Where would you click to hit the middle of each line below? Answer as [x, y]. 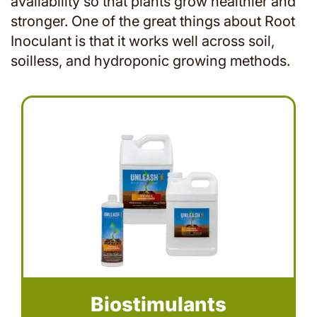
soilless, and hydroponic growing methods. [150, 61]
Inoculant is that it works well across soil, [143, 41]
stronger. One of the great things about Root [153, 21]
